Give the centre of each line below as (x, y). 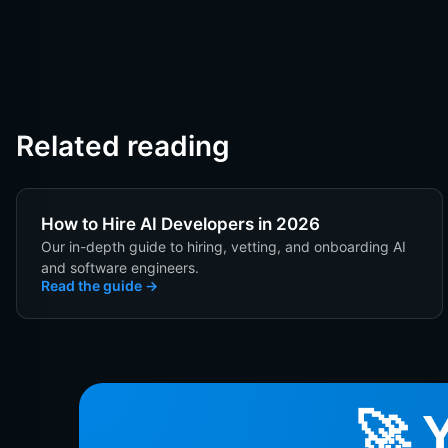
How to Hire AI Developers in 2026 (180, 223)
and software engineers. (120, 267)
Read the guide (91, 285)
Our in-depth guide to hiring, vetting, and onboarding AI (223, 246)
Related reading (123, 145)
